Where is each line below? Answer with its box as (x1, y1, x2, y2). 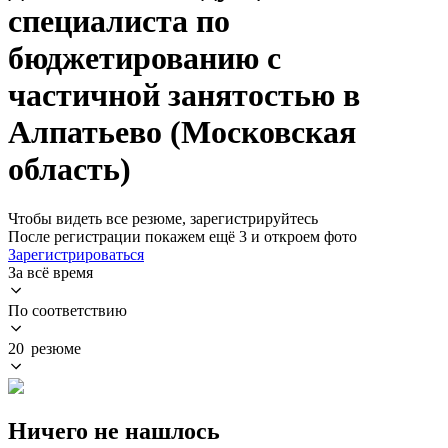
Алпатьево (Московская (8, 114, 356, 151)
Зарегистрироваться (8, 245, 144, 263)
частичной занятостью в (8, 77, 360, 114)
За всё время (8, 263, 93, 281)
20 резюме (8, 339, 81, 357)
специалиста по (8, 3, 230, 40)
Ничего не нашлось (8, 417, 220, 444)
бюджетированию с (8, 40, 281, 77)
